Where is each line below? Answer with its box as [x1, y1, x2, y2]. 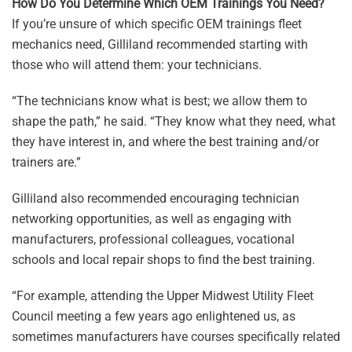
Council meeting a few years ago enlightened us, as [12, 309, 295, 324]
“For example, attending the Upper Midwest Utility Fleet [12, 288, 313, 304]
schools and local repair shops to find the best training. [12, 252, 315, 268]
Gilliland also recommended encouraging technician [12, 191, 299, 207]
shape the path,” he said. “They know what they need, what [12, 114, 335, 130]
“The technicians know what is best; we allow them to [12, 93, 307, 109]
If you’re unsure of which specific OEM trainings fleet [12, 16, 302, 32]
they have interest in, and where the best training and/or [12, 134, 319, 150]
